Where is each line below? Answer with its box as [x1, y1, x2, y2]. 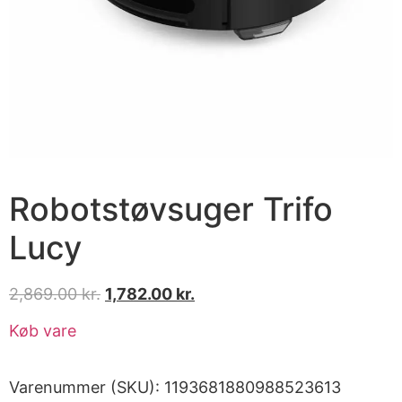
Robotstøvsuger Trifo [9, 188, 333, 229]
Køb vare [9, 321, 76, 341]
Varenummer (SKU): [9, 378, 164, 398]
